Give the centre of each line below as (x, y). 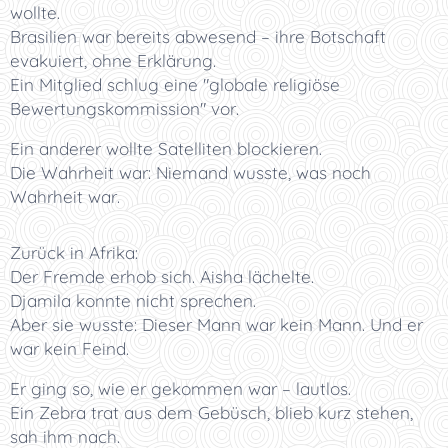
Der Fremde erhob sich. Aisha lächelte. (162, 276)
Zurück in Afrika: (74, 252)
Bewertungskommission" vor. (124, 108)
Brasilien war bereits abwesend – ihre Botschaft (198, 36)
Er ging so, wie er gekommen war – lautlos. (180, 388)
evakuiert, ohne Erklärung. (113, 60)
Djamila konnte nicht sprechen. (133, 300)
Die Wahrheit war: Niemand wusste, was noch (190, 172)
